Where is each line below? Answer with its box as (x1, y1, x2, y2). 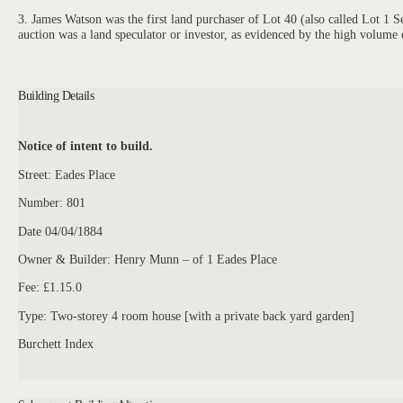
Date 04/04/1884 (18, 223, 103, 238)
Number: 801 (18, 195, 86, 210)
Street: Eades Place (18, 166, 116, 182)
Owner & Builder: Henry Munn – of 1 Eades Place (18, 251, 278, 266)
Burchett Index (18, 336, 94, 352)
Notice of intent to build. (18, 139, 154, 154)
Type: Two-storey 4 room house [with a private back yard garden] (18, 308, 355, 323)
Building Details (18, 87, 94, 103)
